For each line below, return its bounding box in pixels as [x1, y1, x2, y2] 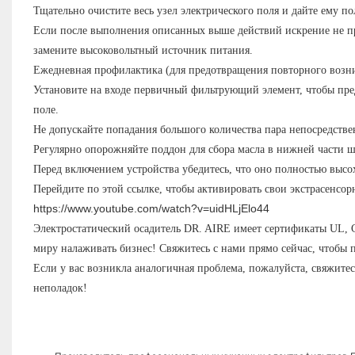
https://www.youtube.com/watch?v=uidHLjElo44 [32, 202, 269, 216]
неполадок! [32, 282, 87, 295]
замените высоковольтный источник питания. [32, 44, 253, 57]
